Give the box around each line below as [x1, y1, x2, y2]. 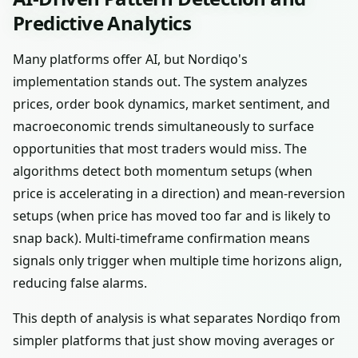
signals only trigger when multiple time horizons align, [13, 252, 342, 269]
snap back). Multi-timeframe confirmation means [13, 229, 310, 247]
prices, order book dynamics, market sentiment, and [13, 95, 330, 113]
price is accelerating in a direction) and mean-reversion [13, 185, 345, 202]
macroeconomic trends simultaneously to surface [13, 117, 314, 135]
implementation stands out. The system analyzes [13, 73, 308, 90]
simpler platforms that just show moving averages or [13, 332, 335, 349]
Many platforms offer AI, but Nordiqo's [13, 50, 248, 68]
